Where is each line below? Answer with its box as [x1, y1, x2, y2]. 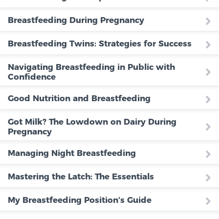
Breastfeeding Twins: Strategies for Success [8, 38, 192, 48]
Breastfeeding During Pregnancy [8, 15, 144, 25]
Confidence [8, 71, 56, 82]
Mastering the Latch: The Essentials [8, 171, 154, 181]
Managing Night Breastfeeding [8, 148, 136, 158]
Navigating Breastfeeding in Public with [8, 62, 175, 72]
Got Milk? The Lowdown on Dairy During [8, 116, 176, 127]
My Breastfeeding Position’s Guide [8, 195, 152, 205]
